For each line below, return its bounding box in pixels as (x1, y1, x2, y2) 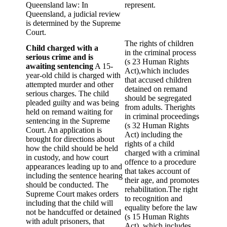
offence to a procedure (125, 158, 196, 167)
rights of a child (125, 139, 174, 148)
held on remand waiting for (26, 107, 112, 117)
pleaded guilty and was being (26, 98, 119, 107)
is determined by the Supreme (26, 19, 121, 28)
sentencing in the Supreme (26, 117, 110, 126)
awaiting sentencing (26, 62, 93, 71)
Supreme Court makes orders (26, 190, 119, 199)
